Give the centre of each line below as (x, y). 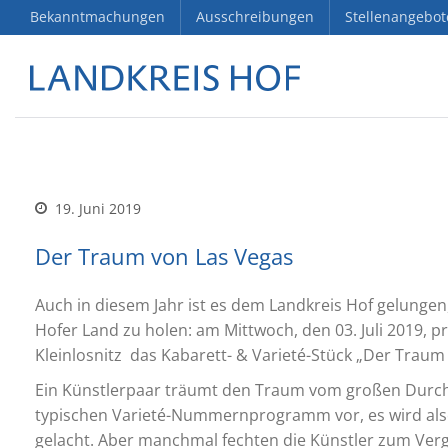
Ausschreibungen (255, 16)
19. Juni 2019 (96, 208)
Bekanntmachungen (97, 16)
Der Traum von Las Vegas (164, 256)
